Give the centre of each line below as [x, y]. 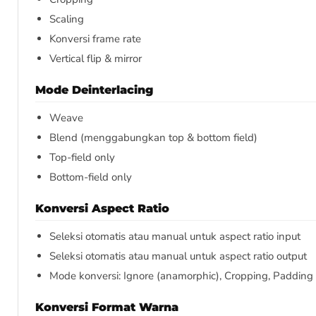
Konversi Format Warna [107, 308]
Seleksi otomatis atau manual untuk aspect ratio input [175, 237]
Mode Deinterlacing [94, 90]
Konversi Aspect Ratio [102, 209]
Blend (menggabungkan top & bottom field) [153, 138]
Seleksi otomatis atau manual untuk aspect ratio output [178, 256]
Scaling [67, 19]
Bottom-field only [91, 177]
